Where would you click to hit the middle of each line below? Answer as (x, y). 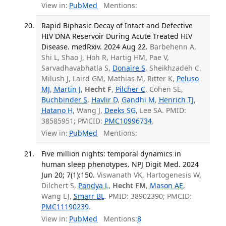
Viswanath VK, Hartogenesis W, (149, 175)
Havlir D (104, 99)
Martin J (67, 89)
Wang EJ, (57, 196)
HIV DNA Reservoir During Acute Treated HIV (117, 36)
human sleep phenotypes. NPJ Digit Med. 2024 (120, 164)
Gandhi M (138, 99)
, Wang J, (88, 110)
